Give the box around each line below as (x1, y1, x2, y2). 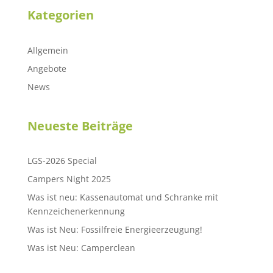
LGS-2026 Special (27, 155, 97, 167)
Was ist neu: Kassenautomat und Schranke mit (27, 191, 218, 204)
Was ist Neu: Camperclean (27, 242, 135, 254)
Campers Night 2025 (27, 173, 111, 185)
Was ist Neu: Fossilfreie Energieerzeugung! (27, 224, 202, 236)
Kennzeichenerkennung (27, 205, 125, 218)
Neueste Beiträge (27, 117, 133, 134)
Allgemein (27, 44, 68, 56)
